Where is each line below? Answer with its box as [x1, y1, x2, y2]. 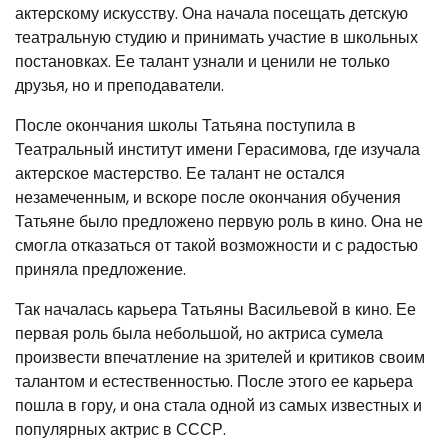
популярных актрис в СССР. [15, 417, 226, 441]
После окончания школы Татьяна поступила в [15, 113, 356, 137]
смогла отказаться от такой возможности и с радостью [15, 233, 418, 257]
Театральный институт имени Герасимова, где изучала [15, 137, 420, 161]
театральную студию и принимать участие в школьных [15, 25, 418, 49]
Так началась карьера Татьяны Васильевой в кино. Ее [15, 297, 416, 321]
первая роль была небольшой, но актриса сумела [15, 321, 383, 345]
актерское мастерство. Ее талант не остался [15, 161, 345, 185]
